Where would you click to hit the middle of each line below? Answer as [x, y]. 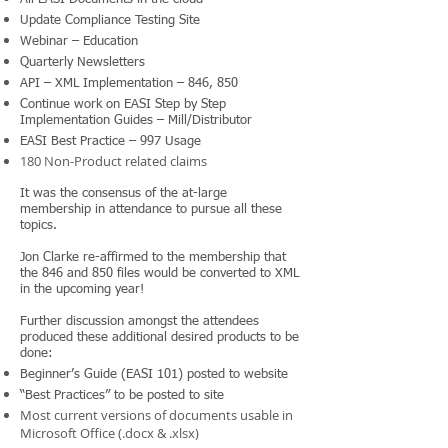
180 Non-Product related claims [113, 161]
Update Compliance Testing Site [110, 20]
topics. [38, 225]
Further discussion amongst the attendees [139, 321]
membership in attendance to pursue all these [151, 209]
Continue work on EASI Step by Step [123, 104]
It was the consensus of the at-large [123, 193]
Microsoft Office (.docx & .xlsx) [109, 433]
